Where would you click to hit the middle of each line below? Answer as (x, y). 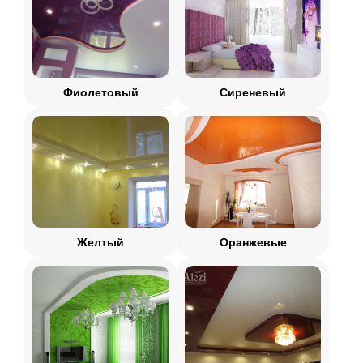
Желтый (100, 242)
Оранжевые (253, 242)
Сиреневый (253, 92)
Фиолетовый (100, 92)
